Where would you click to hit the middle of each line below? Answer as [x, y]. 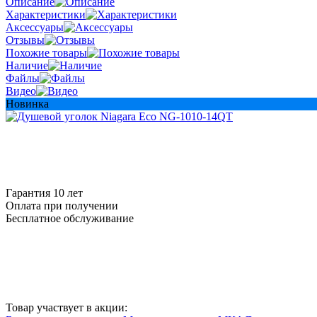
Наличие [27, 65]
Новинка [27, 103]
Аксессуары [35, 27]
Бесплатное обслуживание [70, 218]
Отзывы [25, 40]
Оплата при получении [62, 205]
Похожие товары [46, 52]
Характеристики [46, 14]
